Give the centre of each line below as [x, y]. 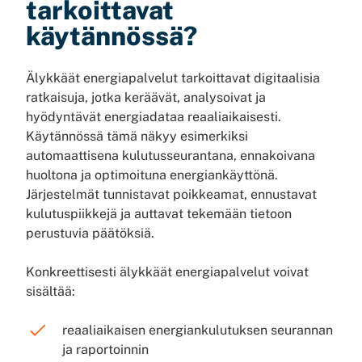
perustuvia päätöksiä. [90, 233]
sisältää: [51, 291]
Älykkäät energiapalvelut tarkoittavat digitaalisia [173, 78]
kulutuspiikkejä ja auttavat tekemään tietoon [159, 214]
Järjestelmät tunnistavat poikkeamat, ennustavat [171, 194]
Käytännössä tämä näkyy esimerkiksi [137, 136]
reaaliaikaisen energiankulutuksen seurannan [198, 330]
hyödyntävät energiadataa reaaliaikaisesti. [154, 117]
